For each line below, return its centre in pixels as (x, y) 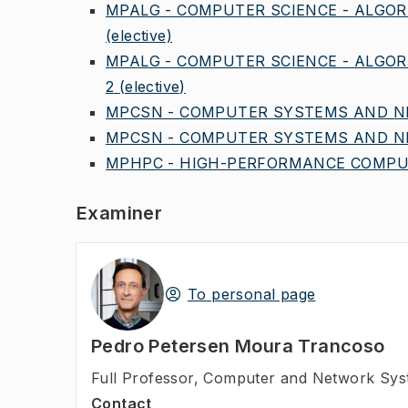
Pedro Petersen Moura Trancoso (238, 346)
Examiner (120, 213)
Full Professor (143, 378)
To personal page (252, 294)
